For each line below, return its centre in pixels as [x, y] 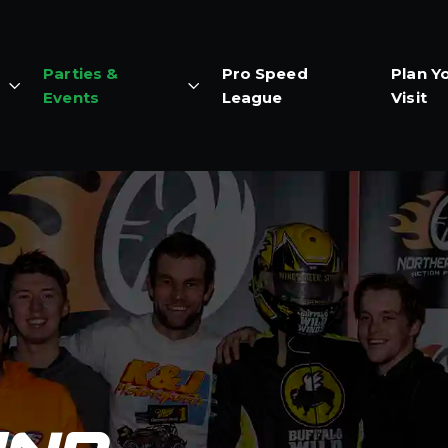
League [252, 97]
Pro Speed [264, 73]
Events [71, 97]
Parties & [81, 73]
